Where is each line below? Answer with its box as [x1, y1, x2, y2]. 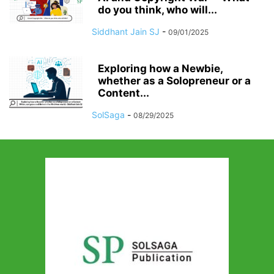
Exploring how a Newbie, [98, 62, 223, 75]
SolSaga [92, 109, 125, 120]
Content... [98, 87, 149, 99]
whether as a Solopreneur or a [98, 75, 251, 87]
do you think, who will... [98, 4, 217, 16]
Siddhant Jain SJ [92, 26, 160, 37]
